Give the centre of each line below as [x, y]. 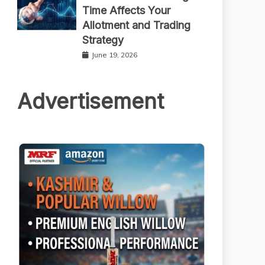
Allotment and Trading [136, 25]
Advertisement [91, 101]
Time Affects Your [126, 10]
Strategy [103, 40]
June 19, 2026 [114, 54]
